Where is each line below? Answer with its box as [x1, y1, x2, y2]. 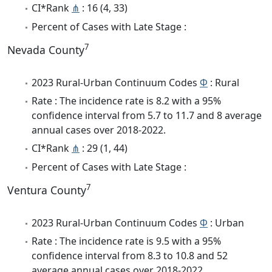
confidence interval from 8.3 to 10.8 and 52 [32, 249, 228, 263]
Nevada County [7, 42, 84, 57]
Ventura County [7, 182, 86, 197]
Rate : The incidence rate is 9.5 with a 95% [32, 234, 221, 248]
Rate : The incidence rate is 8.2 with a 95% [32, 94, 221, 108]
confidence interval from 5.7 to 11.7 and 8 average [32, 109, 262, 123]
